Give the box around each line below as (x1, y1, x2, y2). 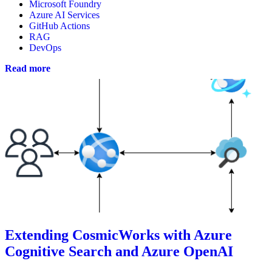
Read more (5, 63, 50, 74)
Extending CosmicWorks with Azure (5, 227, 232, 243)
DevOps (29, 42, 61, 53)
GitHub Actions (29, 21, 90, 32)
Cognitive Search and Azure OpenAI (5, 243, 233, 260)
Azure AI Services (29, 10, 100, 21)
